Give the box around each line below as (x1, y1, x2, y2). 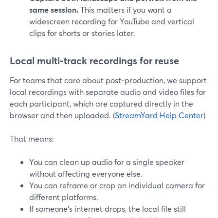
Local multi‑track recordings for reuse (10, 54, 179, 67)
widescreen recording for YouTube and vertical (29, 16, 194, 26)
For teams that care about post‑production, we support (10, 75, 207, 85)
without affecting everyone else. (29, 168, 143, 179)
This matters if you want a (78, 4, 172, 15)
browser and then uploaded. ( (10, 110, 115, 120)
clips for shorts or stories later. (29, 28, 135, 38)
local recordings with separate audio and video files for (10, 87, 206, 97)
